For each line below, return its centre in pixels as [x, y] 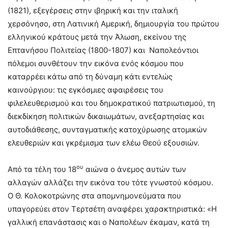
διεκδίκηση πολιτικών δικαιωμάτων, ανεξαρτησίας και [106, 117]
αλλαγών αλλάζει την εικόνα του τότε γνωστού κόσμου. [110, 183]
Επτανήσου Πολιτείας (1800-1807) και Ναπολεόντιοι [103, 50]
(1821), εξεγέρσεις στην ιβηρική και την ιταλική [93, 11]
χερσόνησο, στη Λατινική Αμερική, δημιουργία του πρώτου [113, 24]
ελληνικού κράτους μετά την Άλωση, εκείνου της [97, 37]
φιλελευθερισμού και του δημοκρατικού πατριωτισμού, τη [111, 103]
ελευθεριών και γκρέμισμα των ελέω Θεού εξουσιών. [104, 143]
